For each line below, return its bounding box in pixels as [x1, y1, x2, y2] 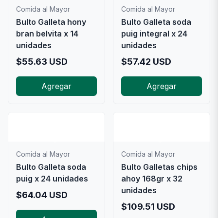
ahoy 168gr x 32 [121, 174, 182, 183]
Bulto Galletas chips [121, 162, 198, 172]
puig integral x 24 [121, 29, 187, 38]
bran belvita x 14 [16, 29, 78, 38]
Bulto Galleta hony [16, 17, 86, 27]
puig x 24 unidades [16, 174, 88, 183]
